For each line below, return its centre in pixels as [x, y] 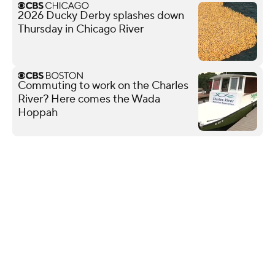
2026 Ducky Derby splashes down [101, 15]
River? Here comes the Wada [89, 99]
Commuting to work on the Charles [103, 85]
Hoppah [38, 112]
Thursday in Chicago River [81, 29]
